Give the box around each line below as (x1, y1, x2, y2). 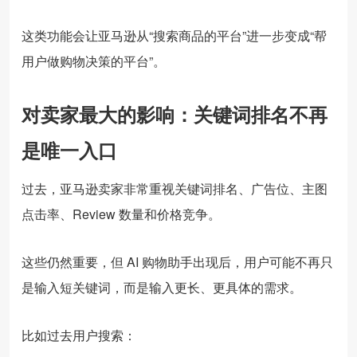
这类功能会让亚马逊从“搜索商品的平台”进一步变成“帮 (22, 25, 327, 45)
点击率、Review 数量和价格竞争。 (22, 204, 221, 223)
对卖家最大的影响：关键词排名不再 (22, 100, 328, 127)
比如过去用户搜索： (22, 325, 136, 344)
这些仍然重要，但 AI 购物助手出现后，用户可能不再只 (22, 252, 333, 271)
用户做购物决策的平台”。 (22, 51, 166, 70)
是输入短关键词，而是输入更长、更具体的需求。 (22, 277, 302, 296)
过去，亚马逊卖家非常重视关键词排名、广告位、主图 (22, 178, 328, 198)
